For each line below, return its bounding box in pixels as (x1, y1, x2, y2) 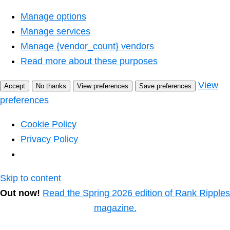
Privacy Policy (21, 133, 78, 144)
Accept (4, 82, 25, 90)
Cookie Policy (21, 119, 76, 129)
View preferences (77, 82, 128, 90)
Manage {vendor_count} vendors (21, 41, 154, 51)
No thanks (36, 82, 66, 90)
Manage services (21, 26, 90, 36)
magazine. (93, 202, 137, 213)
